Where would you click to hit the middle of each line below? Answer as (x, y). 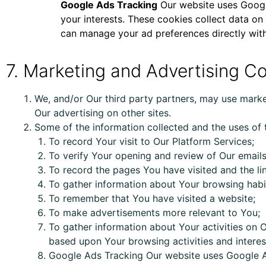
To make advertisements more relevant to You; (154, 213)
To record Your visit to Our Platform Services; (151, 141)
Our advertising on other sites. (103, 113)
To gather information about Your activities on (154, 227)
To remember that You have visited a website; (152, 198)
